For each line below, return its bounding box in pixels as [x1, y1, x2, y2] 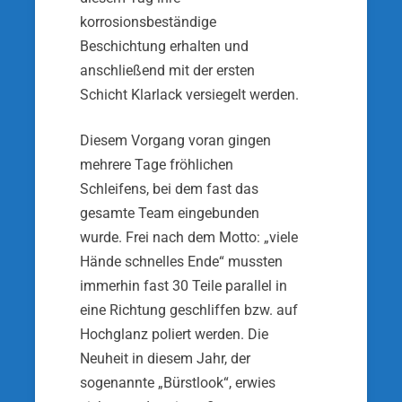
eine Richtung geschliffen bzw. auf [80, 301, 298, 319]
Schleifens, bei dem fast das [80, 180, 258, 197]
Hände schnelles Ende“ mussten [80, 253, 283, 270]
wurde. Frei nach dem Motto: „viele [80, 229, 298, 246]
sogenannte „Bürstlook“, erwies [80, 374, 275, 391]
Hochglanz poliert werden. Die [80, 326, 268, 343]
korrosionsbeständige [80, 13, 216, 31]
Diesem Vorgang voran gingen [80, 132, 271, 149]
